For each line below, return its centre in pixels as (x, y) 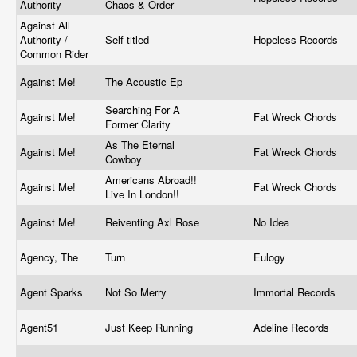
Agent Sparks (53, 292)
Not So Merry (137, 292)
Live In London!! (144, 194)
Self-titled (129, 39)
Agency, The (51, 257)
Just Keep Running (151, 327)
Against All (45, 25)
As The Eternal (140, 145)
